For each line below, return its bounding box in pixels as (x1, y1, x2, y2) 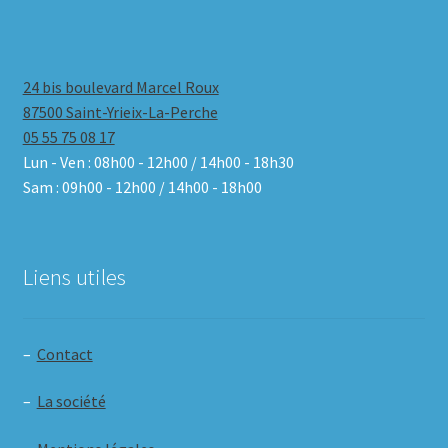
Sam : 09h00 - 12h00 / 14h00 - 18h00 (22, 177, 262, 197)
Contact (36, 343, 93, 364)
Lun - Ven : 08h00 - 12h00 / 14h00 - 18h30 (22, 152, 294, 172)
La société (36, 391, 106, 412)
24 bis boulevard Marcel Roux (22, 77, 219, 97)
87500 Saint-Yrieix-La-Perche (22, 102, 218, 122)
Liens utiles (22, 263, 126, 292)
